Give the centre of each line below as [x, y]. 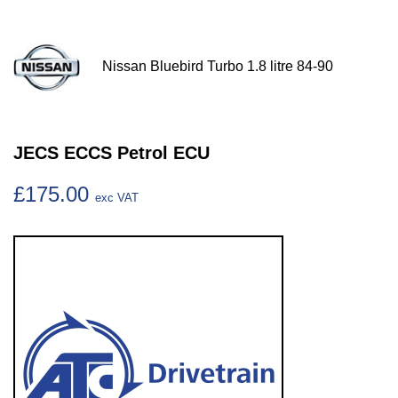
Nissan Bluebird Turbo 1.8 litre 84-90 [218, 67]
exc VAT [117, 198]
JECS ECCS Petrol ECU [111, 153]
